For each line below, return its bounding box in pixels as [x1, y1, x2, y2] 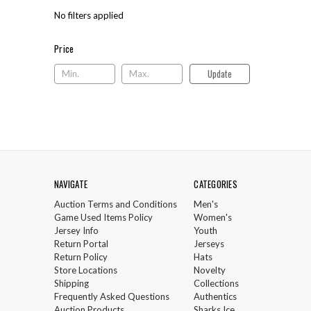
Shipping [54, 278, 89, 289]
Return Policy [54, 251, 108, 263]
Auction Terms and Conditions [54, 199, 177, 210]
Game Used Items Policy [54, 212, 153, 224]
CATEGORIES [194, 177, 237, 192]
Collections [194, 278, 239, 289]
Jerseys [194, 238, 225, 250]
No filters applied [54, 10, 124, 22]
